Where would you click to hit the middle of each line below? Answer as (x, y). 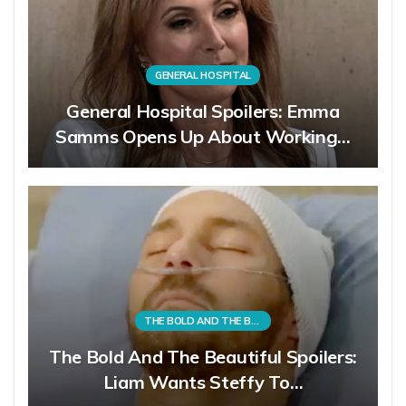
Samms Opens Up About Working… (203, 136)
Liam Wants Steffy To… (203, 382)
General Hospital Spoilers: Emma (203, 111)
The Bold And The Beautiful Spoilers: (203, 356)
